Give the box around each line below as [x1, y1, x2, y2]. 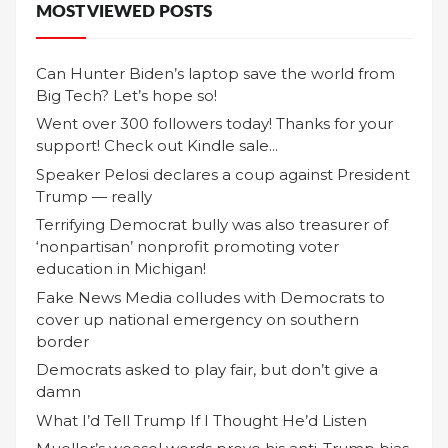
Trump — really [36, 186, 152, 206]
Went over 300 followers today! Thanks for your [36, 114, 393, 134]
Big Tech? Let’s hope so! [36, 85, 217, 105]
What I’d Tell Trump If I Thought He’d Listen [36, 410, 367, 430]
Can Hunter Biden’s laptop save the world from [36, 63, 395, 83]
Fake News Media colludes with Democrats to [36, 287, 385, 307]
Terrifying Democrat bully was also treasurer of [36, 215, 388, 235]
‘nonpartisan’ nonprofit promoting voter [36, 237, 339, 257]
